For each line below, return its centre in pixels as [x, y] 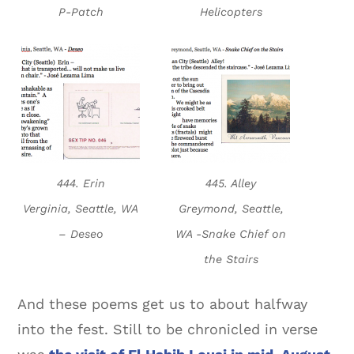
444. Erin [81, 184]
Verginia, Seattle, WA [81, 209]
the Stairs [231, 260]
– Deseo [81, 234]
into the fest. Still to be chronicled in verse [168, 330]
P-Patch [81, 12]
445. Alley [231, 184]
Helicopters [231, 12]
